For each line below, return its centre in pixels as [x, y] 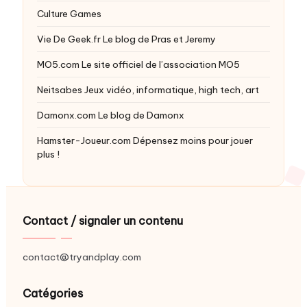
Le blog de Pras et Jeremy [158, 39]
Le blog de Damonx [140, 115]
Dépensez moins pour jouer [192, 141]
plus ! [48, 155]
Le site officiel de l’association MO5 [159, 65]
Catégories [52, 294]
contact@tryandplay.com [82, 257]
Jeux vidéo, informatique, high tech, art [170, 90]
